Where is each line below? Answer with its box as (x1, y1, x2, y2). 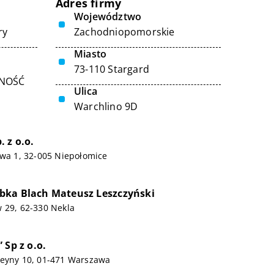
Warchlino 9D (74, 100, 138, 113)
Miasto (74, 47, 107, 61)
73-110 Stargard (74, 62, 149, 76)
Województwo (74, 10, 142, 23)
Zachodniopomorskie (74, 25, 175, 39)
